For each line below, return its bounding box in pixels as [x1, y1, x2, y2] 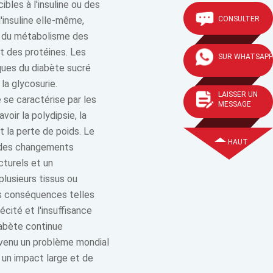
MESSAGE [218, 100, 251, 108]
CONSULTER [218, 15, 260, 23]
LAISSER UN [218, 90, 258, 99]
